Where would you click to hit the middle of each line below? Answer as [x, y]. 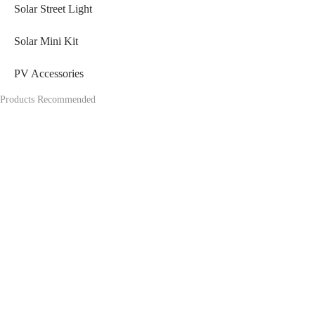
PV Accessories [49, 74]
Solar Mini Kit [46, 41]
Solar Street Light [53, 9]
